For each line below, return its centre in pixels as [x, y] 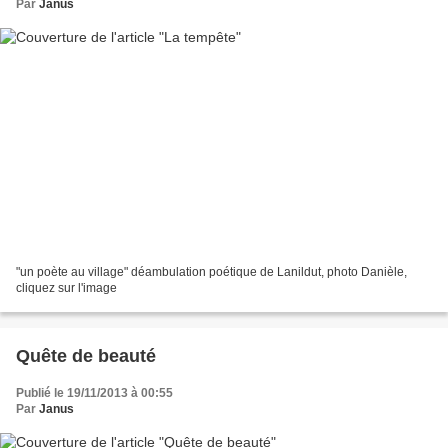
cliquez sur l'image [66, 287]
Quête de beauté [86, 355]
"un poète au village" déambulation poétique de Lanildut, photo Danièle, [211, 271]
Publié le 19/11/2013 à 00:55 [94, 392]
